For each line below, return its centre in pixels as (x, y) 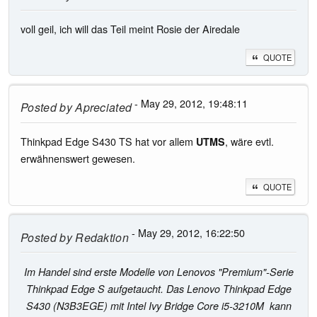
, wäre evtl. (249, 142)
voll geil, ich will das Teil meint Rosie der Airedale (130, 29)
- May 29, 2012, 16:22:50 (187, 232)
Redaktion (100, 237)
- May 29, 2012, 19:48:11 (190, 103)
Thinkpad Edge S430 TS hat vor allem (108, 142)
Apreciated (102, 108)
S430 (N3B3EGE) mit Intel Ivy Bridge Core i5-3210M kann (158, 305)
